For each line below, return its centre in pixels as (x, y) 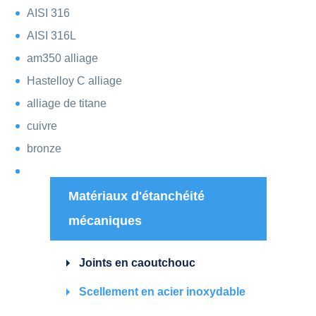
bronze (44, 148)
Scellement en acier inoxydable (162, 291)
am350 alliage (62, 58)
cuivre (42, 126)
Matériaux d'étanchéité (136, 196)
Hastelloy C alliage (74, 80)
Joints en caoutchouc (137, 262)
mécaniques (105, 220)
